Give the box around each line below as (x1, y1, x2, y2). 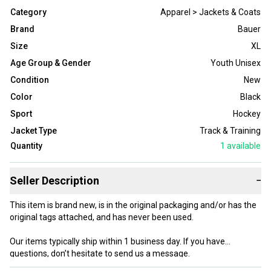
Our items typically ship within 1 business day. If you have (10, 237, 225, 247)
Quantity (10, 141, 42, 151)
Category (10, 7, 47, 18)
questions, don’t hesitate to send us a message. (10, 249, 192, 259)
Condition (10, 75, 49, 85)
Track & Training (200, 126, 261, 136)
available (225, 141, 261, 151)
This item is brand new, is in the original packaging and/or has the (10, 200, 256, 211)
